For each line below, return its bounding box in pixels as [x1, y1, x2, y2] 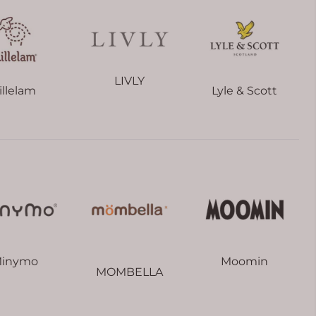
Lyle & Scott [212, 83, 277, 97]
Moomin [221, 254, 268, 268]
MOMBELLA [96, 265, 163, 279]
